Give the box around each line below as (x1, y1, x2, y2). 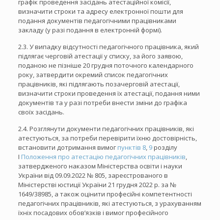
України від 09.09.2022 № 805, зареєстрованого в (18, 171, 168, 180)
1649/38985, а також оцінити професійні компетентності (18, 190, 192, 198)
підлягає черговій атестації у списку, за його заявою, (18, 52, 183, 60)
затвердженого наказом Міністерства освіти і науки (18, 162, 182, 170)
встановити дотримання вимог (18, 143, 117, 152)
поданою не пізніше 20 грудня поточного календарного (18, 61, 193, 70)
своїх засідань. (18, 108, 64, 116)
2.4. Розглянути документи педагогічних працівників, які (18, 124, 194, 133)
